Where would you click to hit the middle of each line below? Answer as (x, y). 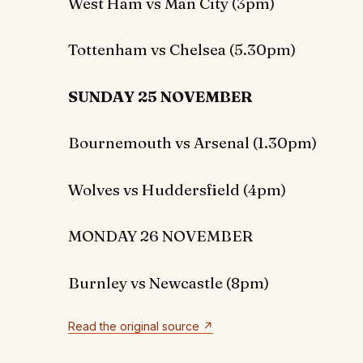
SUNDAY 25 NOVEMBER (160, 96)
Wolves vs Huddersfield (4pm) (177, 189)
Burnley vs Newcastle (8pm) (169, 283)
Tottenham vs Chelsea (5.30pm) (182, 50)
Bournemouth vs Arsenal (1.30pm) (192, 143)
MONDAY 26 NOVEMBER (162, 236)
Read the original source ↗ (141, 326)
